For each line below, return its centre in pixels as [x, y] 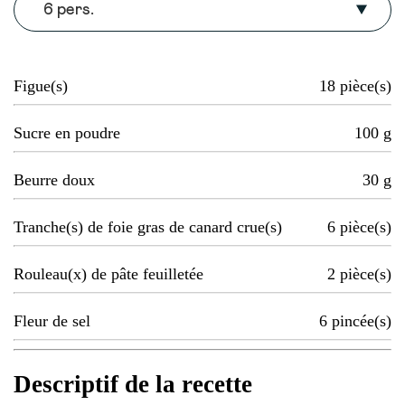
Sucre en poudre [67, 133]
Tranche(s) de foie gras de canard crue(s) [148, 227]
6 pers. [69, 10]
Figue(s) [41, 86]
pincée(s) [362, 321]
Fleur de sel [52, 321]
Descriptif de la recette [133, 385]
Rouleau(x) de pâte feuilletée [108, 274]
